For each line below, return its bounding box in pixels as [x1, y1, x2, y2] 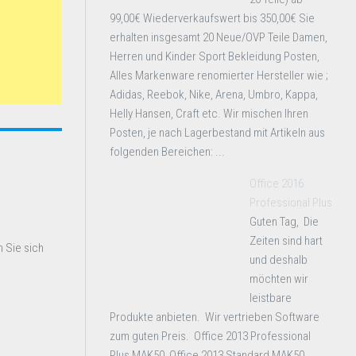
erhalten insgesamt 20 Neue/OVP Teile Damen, [110, 30, 327, 44]
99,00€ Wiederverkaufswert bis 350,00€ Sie [110, 11, 315, 25]
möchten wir [250, 272, 308, 286]
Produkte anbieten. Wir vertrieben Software [110, 310, 319, 324]
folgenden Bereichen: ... [110, 145, 225, 159]
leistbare [250, 291, 292, 305]
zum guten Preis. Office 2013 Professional [110, 329, 311, 343]
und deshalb [250, 253, 308, 267]
